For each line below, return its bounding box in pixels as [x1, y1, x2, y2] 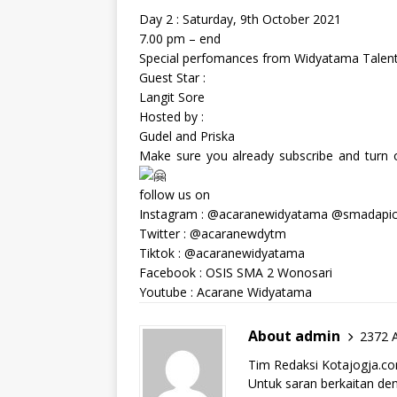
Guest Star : [139, 69, 206, 87]
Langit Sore [139, 89, 205, 106]
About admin [248, 326, 340, 346]
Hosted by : [139, 108, 204, 126]
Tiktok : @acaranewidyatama [139, 245, 305, 262]
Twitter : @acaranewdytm [139, 225, 286, 243]
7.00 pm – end [139, 30, 221, 48]
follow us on [139, 186, 210, 204]
